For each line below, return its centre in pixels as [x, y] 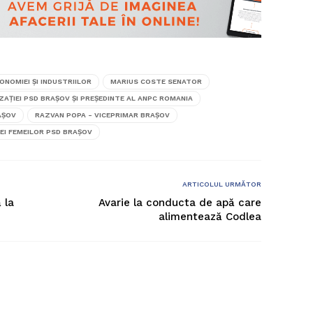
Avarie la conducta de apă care [180, 202]
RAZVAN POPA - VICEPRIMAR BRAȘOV [102, 115]
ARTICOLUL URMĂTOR [222, 184]
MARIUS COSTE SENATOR [156, 81]
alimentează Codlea [210, 216]
